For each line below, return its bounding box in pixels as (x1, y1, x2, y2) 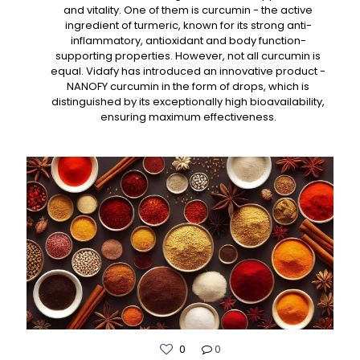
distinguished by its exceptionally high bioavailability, (51, 93, 325, 109)
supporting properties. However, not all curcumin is (55, 47, 321, 63)
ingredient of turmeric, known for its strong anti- (64, 17, 312, 33)
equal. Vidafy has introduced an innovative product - (51, 63, 325, 79)
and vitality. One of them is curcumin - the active (63, 2, 313, 18)
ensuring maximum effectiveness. (100, 108, 276, 125)
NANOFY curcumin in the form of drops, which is (67, 78, 309, 94)
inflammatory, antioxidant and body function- (70, 32, 306, 48)
